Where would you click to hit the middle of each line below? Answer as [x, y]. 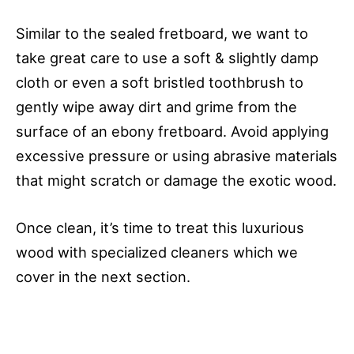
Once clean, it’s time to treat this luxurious [160, 228]
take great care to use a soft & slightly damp [167, 57]
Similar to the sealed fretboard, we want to [162, 33]
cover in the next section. [103, 277]
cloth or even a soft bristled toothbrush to [160, 82]
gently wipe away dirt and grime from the [156, 106]
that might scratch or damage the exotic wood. [176, 180]
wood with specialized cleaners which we [157, 252]
